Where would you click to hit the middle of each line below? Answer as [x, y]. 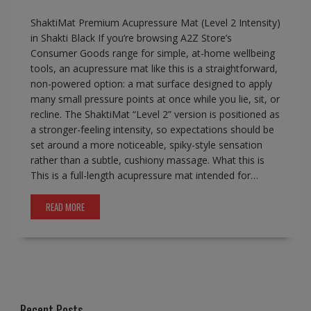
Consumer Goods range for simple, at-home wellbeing [152, 53]
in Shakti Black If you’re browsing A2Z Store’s [131, 38]
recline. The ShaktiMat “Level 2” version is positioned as [155, 115]
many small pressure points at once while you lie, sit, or [155, 99]
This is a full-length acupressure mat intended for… [144, 176]
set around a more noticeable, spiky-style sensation [146, 145]
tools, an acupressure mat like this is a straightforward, [154, 69]
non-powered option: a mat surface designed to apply [151, 84]
